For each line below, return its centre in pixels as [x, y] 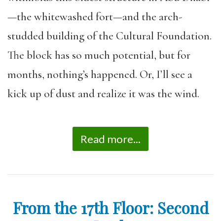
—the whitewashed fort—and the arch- [95, 17]
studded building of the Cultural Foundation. [110, 36]
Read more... [110, 139]
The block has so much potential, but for [99, 55]
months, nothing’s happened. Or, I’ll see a [100, 74]
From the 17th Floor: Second [110, 207]
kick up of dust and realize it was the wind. [103, 93]
